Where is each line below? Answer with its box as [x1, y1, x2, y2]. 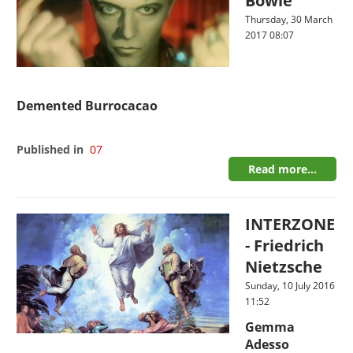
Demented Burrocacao [17, 97, 158, 114]
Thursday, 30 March [245, 13, 333, 26]
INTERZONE [245, 214, 336, 235]
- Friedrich [245, 235, 325, 256]
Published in [17, 142, 84, 157]
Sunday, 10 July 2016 [245, 279, 336, 292]
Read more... [247, 162, 317, 176]
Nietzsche [245, 256, 323, 277]
